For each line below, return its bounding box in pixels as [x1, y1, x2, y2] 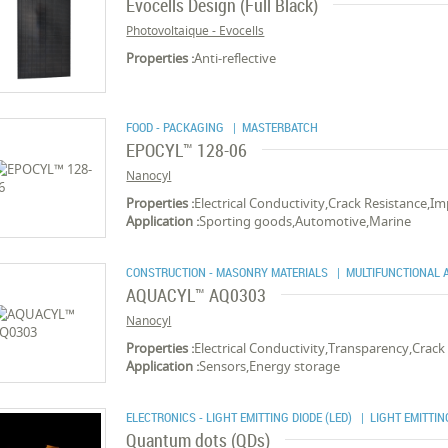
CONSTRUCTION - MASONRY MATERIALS [126, 263, 332, 281]
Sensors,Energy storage [199, 357, 341, 375]
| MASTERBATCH [227, 118, 319, 136]
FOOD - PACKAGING [126, 118, 228, 136]
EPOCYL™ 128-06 [126, 138, 248, 162]
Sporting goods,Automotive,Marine [199, 212, 412, 230]
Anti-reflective [194, 49, 277, 67]
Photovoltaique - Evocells [126, 22, 265, 39]
